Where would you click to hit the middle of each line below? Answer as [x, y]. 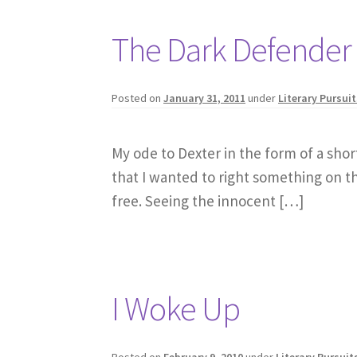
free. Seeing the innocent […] [208, 201]
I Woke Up [176, 309]
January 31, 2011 [205, 98]
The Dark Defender [232, 49]
